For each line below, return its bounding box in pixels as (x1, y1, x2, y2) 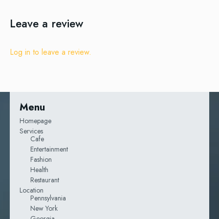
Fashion (30, 154, 52, 164)
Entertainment (30, 144, 68, 154)
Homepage (20, 115, 51, 126)
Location (20, 185, 44, 195)
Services (20, 126, 43, 136)
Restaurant (30, 175, 59, 185)
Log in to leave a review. (10, 46, 91, 58)
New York (30, 203, 58, 213)
